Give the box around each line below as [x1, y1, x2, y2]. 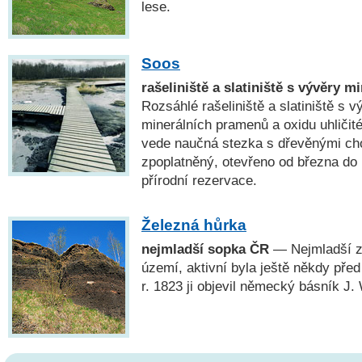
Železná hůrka [141, 217, 246, 234]
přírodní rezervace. [141, 172, 257, 187]
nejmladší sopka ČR [141, 242, 269, 257]
